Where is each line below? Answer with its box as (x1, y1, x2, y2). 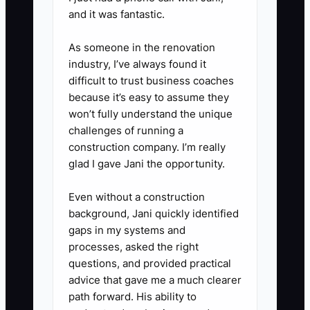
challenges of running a (69, 124, 183, 138)
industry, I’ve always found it (69, 57, 206, 71)
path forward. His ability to (69, 290, 197, 304)
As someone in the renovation (69, 41, 215, 55)
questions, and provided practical (69, 257, 231, 271)
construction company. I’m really (69, 140, 226, 154)
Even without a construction (69, 190, 205, 204)
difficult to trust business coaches (69, 74, 234, 88)
